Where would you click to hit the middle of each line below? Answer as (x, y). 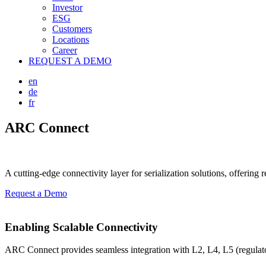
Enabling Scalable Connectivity (81, 227)
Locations (71, 39)
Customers (72, 29)
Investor (67, 7)
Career (65, 50)
